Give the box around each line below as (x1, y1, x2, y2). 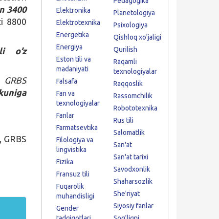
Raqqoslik (113, 80, 143, 88)
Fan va (56, 89, 75, 97)
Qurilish (113, 45, 137, 53)
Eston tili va (56, 55, 91, 63)
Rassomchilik (113, 92, 153, 100)
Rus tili (113, 116, 133, 124)
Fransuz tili (56, 170, 89, 178)
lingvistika (56, 146, 87, 153)
